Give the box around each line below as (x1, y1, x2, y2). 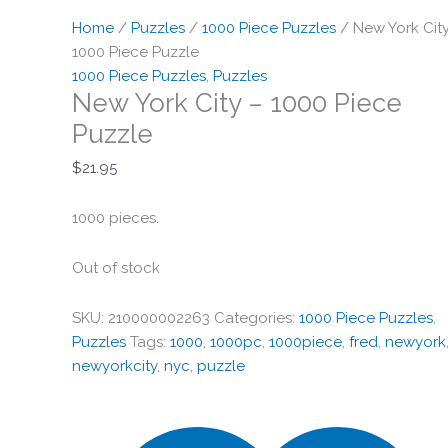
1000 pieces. (72, 208, 159, 227)
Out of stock (72, 259, 160, 278)
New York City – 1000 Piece (72, 88, 402, 119)
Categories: (214, 309, 299, 328)
